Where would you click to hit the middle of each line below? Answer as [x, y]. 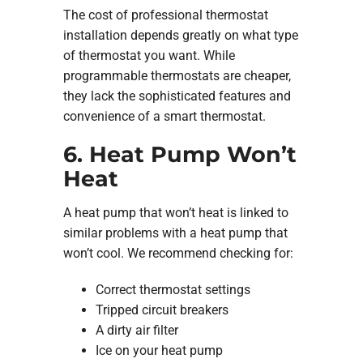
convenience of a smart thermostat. [164, 117]
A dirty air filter [137, 330]
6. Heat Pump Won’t [179, 155]
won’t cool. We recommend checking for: [178, 253]
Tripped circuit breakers [162, 310]
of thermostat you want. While [149, 56]
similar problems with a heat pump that [175, 233]
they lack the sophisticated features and [177, 96]
